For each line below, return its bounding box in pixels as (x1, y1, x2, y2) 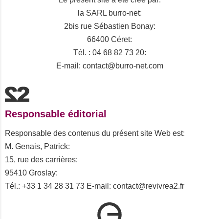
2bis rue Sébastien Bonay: (64, 22, 155, 30)
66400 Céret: (87, 35, 132, 44)
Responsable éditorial (5, 109, 107, 119)
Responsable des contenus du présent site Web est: (5, 129, 185, 137)
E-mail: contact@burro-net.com (56, 62, 163, 70)
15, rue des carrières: (5, 155, 78, 164)
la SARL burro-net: (77, 9, 142, 17)
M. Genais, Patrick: (5, 142, 70, 151)
